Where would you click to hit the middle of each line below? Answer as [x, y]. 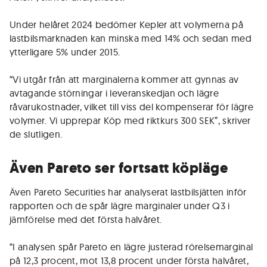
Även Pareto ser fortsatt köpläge [119, 168]
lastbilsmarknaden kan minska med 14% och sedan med [131, 38]
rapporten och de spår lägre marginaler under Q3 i [120, 206]
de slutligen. [36, 134]
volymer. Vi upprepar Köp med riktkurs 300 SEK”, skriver [130, 120]
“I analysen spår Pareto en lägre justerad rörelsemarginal [131, 247]
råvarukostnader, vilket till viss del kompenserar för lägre [131, 107]
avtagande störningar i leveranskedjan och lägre [114, 93]
